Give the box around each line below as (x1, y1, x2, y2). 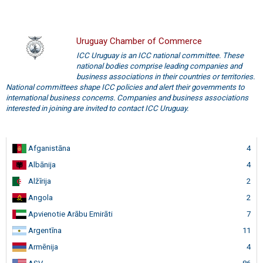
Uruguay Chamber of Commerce (76, 36, 202, 46)
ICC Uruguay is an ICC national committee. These (76, 50, 244, 60)
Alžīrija (26, 176, 51, 186)
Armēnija (26, 242, 58, 251)
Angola (26, 193, 53, 202)
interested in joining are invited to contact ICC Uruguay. (6, 103, 188, 113)
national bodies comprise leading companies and (76, 61, 242, 70)
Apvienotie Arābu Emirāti (26, 209, 113, 218)
